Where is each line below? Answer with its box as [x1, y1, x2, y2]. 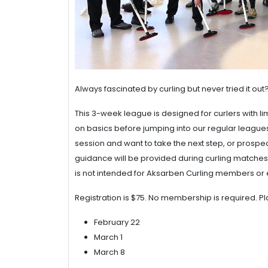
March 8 [94, 246, 125, 258]
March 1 [94, 231, 123, 243]
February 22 [94, 216, 140, 228]
